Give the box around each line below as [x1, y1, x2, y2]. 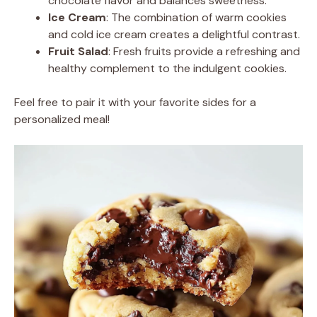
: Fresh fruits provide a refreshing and [108, 43, 300, 59]
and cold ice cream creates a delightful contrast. [48, 26, 300, 42]
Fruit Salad [48, 43, 108, 59]
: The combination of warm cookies [106, 9, 287, 25]
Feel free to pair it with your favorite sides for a [14, 94, 256, 110]
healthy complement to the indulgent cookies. [48, 60, 287, 76]
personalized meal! [14, 111, 110, 127]
